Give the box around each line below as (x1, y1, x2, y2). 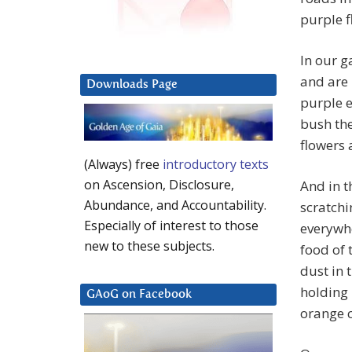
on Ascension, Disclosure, (84, 176, 234, 194)
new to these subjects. (84, 237, 214, 255)
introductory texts (163, 156, 269, 174)
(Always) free (84, 156, 163, 174)
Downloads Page (86, 79, 178, 91)
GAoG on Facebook (86, 288, 192, 301)
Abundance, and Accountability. (84, 196, 266, 214)
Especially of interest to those (84, 217, 258, 235)
